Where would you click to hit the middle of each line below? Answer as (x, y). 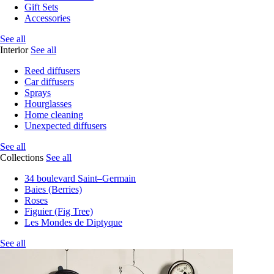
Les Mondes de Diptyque (73, 222)
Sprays (38, 93)
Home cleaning (54, 115)
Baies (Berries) (53, 189)
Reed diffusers (52, 71)
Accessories (47, 18)
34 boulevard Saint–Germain (80, 178)
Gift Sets (41, 7)
